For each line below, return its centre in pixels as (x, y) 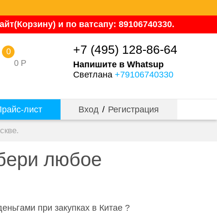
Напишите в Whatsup (118, 64)
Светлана (94, 75)
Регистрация (134, 109)
